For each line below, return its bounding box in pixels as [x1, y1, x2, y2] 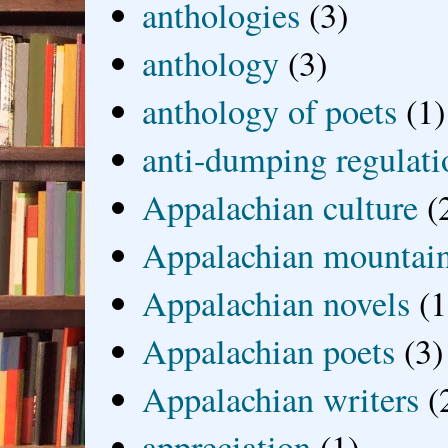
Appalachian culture [142, 183, 419, 230]
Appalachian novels [142, 279, 411, 326]
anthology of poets [142, 87, 398, 134]
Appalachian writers [142, 375, 420, 422]
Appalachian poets [142, 327, 396, 374]
